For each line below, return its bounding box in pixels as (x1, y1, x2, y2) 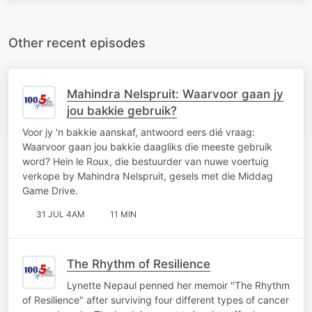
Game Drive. (22, 184, 78, 196)
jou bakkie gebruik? (67, 103, 177, 118)
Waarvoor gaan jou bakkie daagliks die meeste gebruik (22, 140, 272, 153)
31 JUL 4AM (36, 208, 85, 219)
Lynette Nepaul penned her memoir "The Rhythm (67, 279, 290, 291)
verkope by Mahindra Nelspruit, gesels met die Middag (22, 169, 273, 182)
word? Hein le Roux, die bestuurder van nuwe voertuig (22, 155, 269, 167)
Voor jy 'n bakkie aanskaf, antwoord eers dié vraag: (22, 125, 255, 138)
